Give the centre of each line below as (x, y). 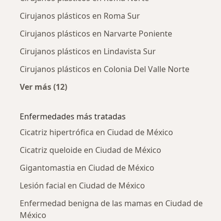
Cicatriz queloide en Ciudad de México (91, 150)
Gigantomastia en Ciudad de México (87, 168)
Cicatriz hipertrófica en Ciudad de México (96, 132)
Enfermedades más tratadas (73, 117)
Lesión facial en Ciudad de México (82, 186)
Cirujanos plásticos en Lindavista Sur (88, 52)
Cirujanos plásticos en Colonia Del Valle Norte (105, 69)
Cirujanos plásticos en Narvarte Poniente (96, 34)
